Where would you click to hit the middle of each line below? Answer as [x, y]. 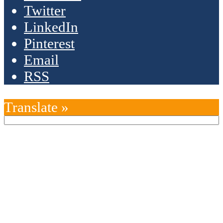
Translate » [36, 107]
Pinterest [49, 44]
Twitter [45, 11]
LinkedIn [51, 27]
